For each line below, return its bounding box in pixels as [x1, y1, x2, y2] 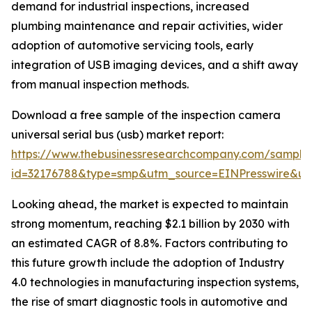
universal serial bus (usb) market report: [11, 127, 224, 142]
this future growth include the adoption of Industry [11, 256, 284, 270]
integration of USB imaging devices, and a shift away [11, 58, 298, 72]
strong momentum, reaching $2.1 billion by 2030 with [11, 217, 290, 231]
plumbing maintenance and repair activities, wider [11, 19, 283, 33]
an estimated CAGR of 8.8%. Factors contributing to [11, 236, 288, 251]
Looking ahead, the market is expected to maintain [11, 197, 288, 212]
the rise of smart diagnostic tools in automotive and [11, 295, 288, 309]
